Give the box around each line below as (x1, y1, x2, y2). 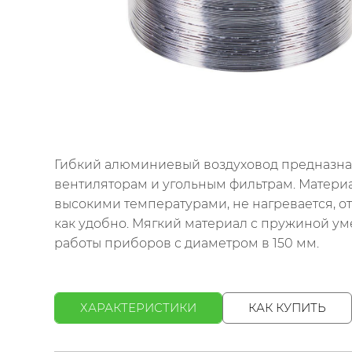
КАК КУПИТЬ (248, 300, 326, 316)
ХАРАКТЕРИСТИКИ (80, 300, 196, 316)
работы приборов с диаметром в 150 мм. (54, 236, 319, 251)
